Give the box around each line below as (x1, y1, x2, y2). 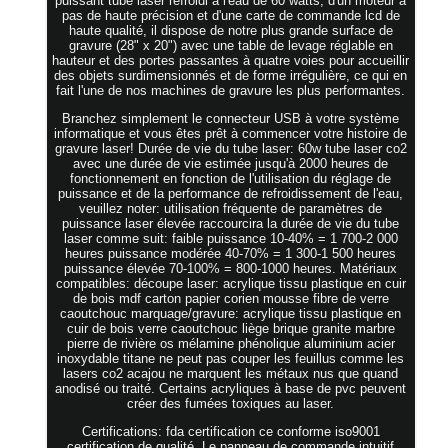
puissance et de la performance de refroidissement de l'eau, (58, 185, 404, 201)
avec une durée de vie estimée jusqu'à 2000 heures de (73, 155, 389, 171)
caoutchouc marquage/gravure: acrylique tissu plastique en (60, 305, 402, 321)
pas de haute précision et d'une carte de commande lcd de (61, 7, 400, 23)
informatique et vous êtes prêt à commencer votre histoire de (54, 125, 408, 141)
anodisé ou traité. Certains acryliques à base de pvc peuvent (55, 380, 407, 396)
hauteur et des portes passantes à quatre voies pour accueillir (52, 52, 410, 68)
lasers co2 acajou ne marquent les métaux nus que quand (63, 365, 399, 381)
